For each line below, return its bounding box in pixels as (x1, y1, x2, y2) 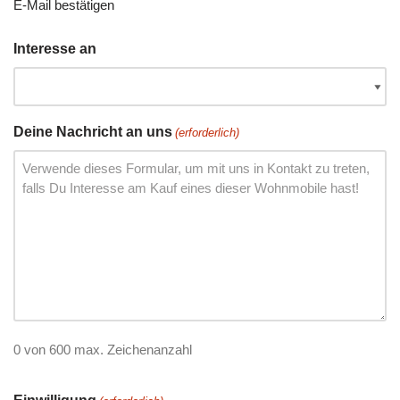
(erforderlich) (175, 126, 240, 140)
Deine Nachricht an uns (13, 124, 172, 140)
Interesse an (13, 41, 96, 57)
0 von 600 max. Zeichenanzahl (13, 342, 192, 358)
